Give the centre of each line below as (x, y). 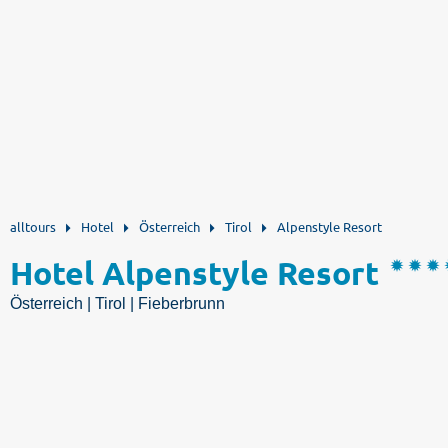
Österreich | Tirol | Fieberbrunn (117, 303)
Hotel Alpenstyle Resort (194, 273)
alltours (33, 226)
